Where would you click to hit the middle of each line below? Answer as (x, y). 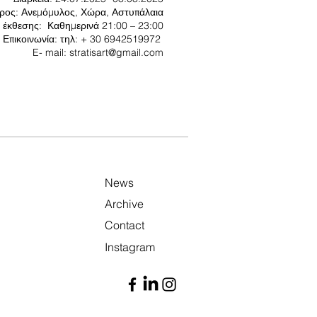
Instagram (130, 247)
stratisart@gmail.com (116, 52)
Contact (125, 225)
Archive (124, 204)
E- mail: (51, 52)
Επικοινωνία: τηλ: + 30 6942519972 (83, 39)
